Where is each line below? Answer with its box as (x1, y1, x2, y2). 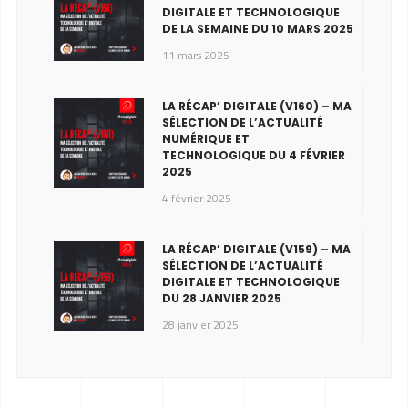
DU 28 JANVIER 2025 (161, 290, 281, 306)
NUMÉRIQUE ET (161, 130, 250, 147)
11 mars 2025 (161, 46, 229, 64)
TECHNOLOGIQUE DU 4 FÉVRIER (161, 147, 345, 163)
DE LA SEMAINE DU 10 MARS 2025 (161, 20, 353, 36)
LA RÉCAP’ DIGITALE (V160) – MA (161, 97, 352, 114)
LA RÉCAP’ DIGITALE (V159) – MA (161, 240, 351, 257)
